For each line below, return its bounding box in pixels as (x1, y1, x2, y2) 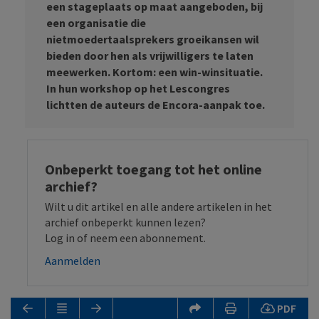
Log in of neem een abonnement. (45, 231, 206, 245)
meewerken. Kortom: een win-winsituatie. (46, 65, 263, 79)
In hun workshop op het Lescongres (46, 81, 230, 95)
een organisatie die (46, 16, 146, 30)
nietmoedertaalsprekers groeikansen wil (46, 32, 259, 46)
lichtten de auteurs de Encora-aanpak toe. (46, 98, 265, 112)
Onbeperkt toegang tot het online (45, 160, 262, 178)
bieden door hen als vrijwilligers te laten (46, 48, 253, 63)
